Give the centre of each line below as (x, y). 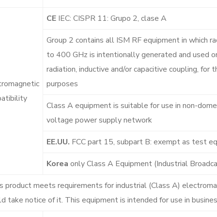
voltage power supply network (99, 120)
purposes (62, 84)
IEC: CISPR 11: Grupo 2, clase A (111, 18)
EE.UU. (58, 142)
